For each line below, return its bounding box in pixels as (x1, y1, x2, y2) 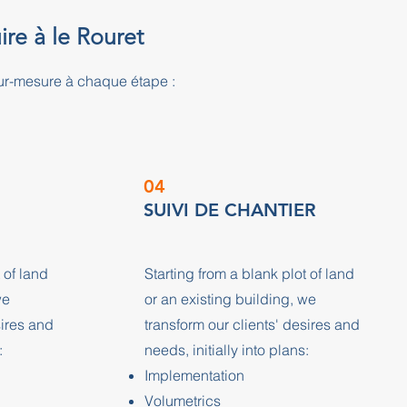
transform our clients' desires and (144, 315, 360, 333)
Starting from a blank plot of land (144, 264, 354, 283)
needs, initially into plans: (144, 341, 309, 359)
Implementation (144, 366, 244, 384)
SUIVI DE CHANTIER (143, 199, 316, 221)
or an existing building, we (144, 290, 316, 308)
